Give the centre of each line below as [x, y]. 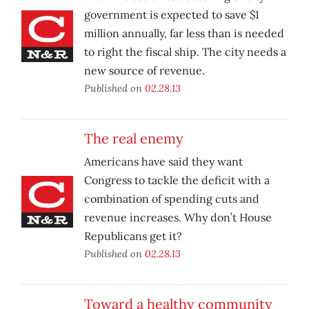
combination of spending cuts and [172, 199]
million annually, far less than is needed [184, 33]
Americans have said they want [163, 162]
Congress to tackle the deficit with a [177, 180]
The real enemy [134, 139]
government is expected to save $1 [172, 15]
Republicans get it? [133, 236]
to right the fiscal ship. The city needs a [185, 52]
